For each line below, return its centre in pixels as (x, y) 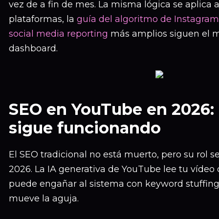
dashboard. (33, 48)
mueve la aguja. (44, 198)
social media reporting (58, 34)
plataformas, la (43, 19)
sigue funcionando (85, 128)
